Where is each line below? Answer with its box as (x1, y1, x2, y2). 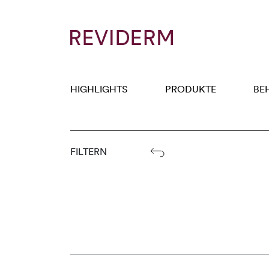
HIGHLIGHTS (70, 82, 127, 95)
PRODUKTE (165, 82, 216, 95)
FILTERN (70, 145, 107, 157)
